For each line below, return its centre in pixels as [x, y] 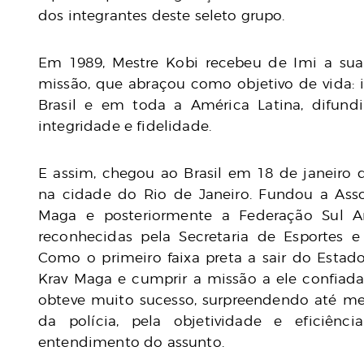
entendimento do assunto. [131, 342]
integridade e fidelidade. [127, 126]
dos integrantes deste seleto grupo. [164, 15]
